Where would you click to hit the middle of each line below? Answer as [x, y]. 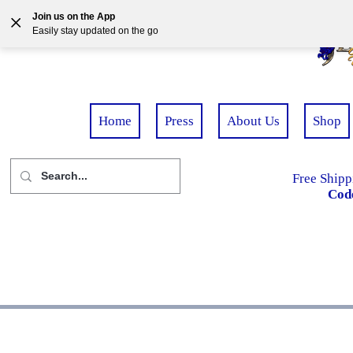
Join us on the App [74, 17]
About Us [253, 121]
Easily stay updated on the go [95, 31]
